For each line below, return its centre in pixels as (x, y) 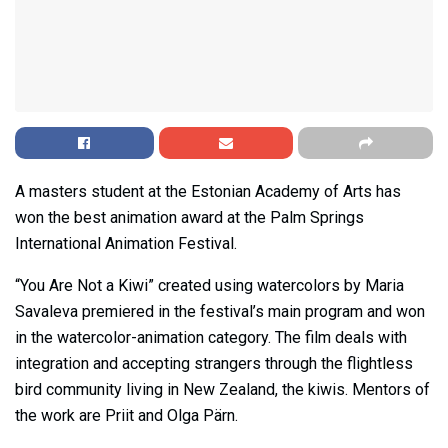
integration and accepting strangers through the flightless (214, 363)
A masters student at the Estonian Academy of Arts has (208, 191)
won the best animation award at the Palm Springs (189, 217)
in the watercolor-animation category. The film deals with (211, 337)
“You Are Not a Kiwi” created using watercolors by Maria (209, 285)
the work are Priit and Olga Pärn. (126, 415)
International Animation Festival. (126, 243)
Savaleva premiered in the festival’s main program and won (220, 311)
